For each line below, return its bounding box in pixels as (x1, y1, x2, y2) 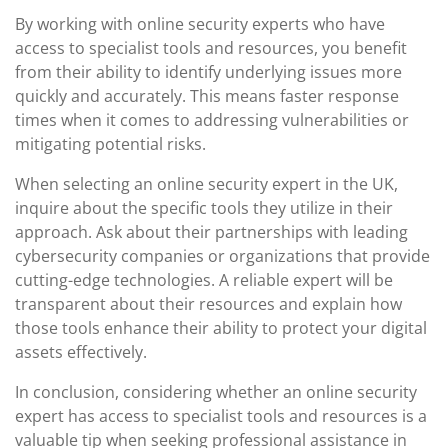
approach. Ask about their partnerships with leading (15, 221, 408, 243)
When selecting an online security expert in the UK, (15, 173, 398, 195)
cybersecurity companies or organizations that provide (15, 245, 430, 267)
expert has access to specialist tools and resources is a (15, 405, 427, 427)
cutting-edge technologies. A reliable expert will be (15, 269, 393, 291)
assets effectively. (15, 341, 147, 363)
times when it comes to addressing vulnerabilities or (15, 109, 409, 131)
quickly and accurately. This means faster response (15, 85, 399, 107)
